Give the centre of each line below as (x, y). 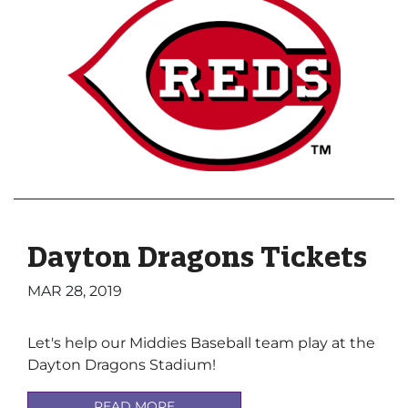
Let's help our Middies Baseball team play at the (201, 342)
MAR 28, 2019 (75, 291)
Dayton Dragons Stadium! (123, 364)
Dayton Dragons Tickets (197, 257)
